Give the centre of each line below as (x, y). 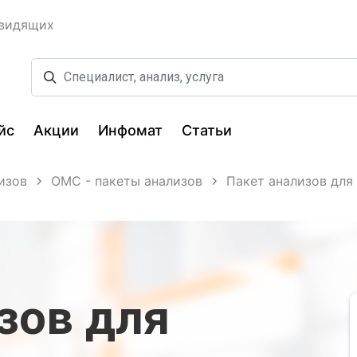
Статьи (207, 130)
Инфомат (130, 130)
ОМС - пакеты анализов (127, 180)
